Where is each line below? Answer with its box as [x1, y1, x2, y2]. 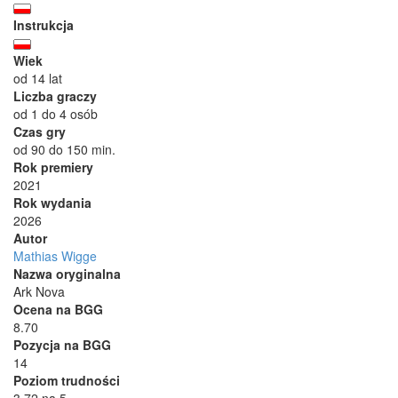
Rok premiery [13, 157, 93, 176]
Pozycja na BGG [13, 335, 111, 354]
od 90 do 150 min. [13, 139, 115, 158]
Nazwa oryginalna [13, 264, 121, 283]
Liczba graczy [13, 86, 97, 105]
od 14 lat [13, 68, 62, 87]
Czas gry [13, 122, 66, 140]
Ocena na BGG [13, 299, 103, 318]
